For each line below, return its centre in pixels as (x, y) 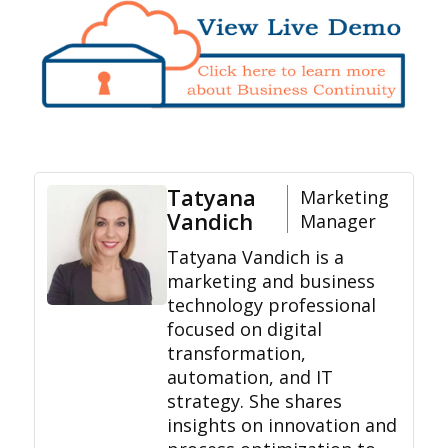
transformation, (236, 352)
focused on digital (244, 328)
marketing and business (270, 280)
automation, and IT (249, 376)
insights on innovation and (281, 424)
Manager (337, 220)
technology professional (271, 304)
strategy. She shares (254, 400)
